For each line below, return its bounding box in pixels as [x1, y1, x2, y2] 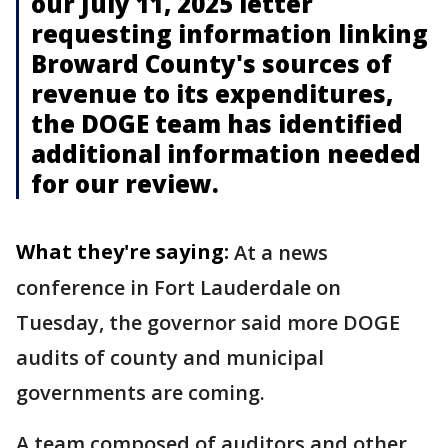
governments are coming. [16, 378, 265, 406]
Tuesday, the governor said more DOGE [16, 308, 400, 336]
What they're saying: [16, 237, 229, 265]
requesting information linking [31, 16, 428, 50]
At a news [234, 238, 328, 266]
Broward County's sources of [31, 46, 392, 80]
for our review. [31, 166, 219, 200]
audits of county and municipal [16, 343, 324, 371]
